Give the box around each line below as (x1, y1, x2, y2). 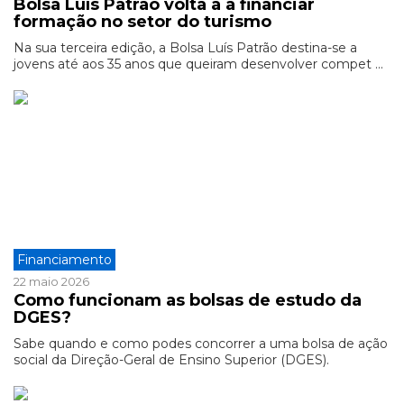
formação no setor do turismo (14, 12, 271, 32)
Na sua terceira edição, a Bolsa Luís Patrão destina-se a (14, 40, 357, 56)
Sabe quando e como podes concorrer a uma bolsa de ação (14, 335, 388, 352)
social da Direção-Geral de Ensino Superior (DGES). (14, 352, 329, 368)
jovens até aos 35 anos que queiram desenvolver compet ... (14, 56, 383, 72)
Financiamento (17, 252, 112, 268)
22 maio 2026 (14, 274, 89, 289)
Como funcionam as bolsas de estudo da (14, 290, 362, 310)
